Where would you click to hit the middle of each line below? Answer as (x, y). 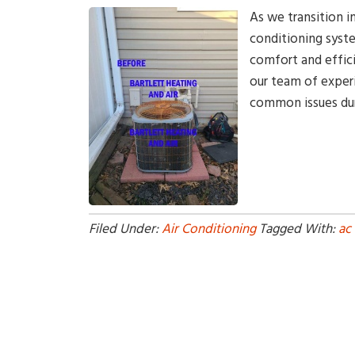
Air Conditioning (209, 229)
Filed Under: (125, 229)
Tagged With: (299, 229)
